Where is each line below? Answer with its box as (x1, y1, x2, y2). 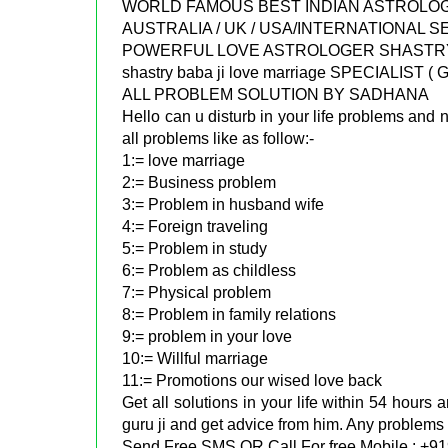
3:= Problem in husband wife (122, 195, 325, 213)
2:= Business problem (122, 173, 277, 191)
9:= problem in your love (122, 327, 293, 345)
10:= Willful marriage (122, 349, 269, 367)
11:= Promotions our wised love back (122, 371, 383, 389)
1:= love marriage (122, 151, 246, 169)
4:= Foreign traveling (122, 217, 269, 235)
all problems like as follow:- (122, 129, 315, 147)
